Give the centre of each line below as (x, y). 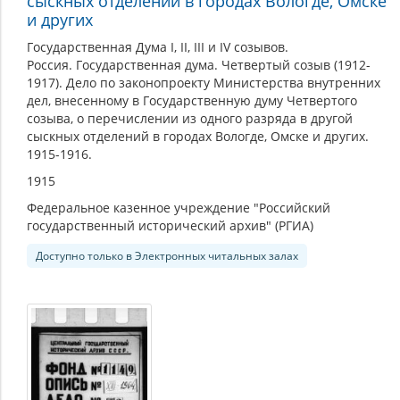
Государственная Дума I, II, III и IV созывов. (158, 46)
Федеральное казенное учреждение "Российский (179, 207)
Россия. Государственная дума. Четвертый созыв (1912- (199, 64)
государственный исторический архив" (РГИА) (170, 225)
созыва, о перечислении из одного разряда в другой (190, 118)
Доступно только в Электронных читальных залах (167, 255)
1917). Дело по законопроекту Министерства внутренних (204, 82)
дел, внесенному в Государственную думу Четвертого (192, 100)
